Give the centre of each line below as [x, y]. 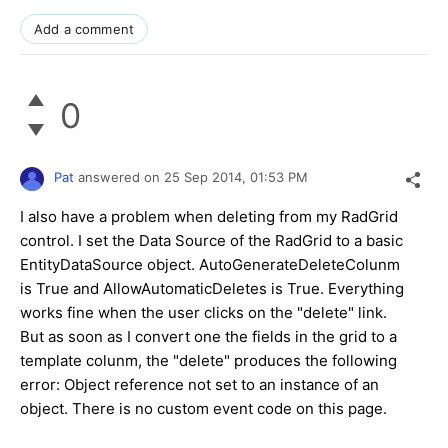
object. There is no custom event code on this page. [203, 409]
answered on [121, 177]
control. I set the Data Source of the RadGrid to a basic [211, 241]
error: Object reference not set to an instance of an [199, 385]
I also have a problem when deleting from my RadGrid [209, 217]
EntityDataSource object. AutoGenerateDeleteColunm [210, 265]
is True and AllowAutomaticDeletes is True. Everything [212, 289]
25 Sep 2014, [207, 177]
